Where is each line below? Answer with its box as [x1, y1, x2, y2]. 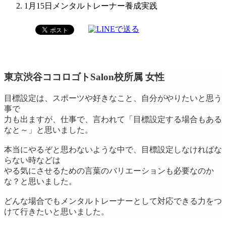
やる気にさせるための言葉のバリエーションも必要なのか [4, 166, 214, 175]
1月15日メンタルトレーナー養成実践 [24, 2, 157, 11]
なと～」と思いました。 [4, 125, 93, 134]
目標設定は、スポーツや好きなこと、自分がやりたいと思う [4, 93, 222, 102]
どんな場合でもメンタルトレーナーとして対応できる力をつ [4, 196, 222, 205]
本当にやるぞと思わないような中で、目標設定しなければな [4, 145, 222, 154]
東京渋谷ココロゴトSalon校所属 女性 [4, 72, 164, 83]
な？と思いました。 [4, 177, 77, 186]
